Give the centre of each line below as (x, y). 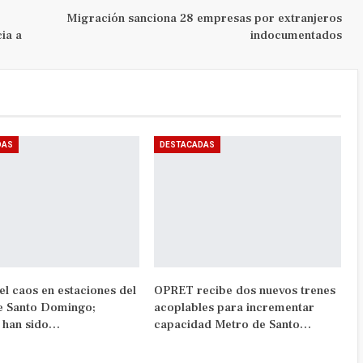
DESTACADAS (188, 145)
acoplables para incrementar (235, 307)
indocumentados (296, 36)
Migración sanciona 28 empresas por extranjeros (204, 19)
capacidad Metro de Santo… (233, 324)
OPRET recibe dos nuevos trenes (245, 290)
